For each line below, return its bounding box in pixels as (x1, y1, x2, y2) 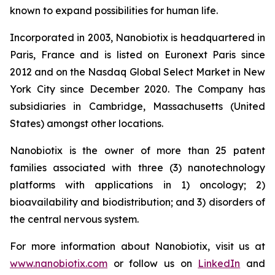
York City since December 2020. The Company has (10, 83, 265, 95)
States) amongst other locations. (10, 117, 163, 130)
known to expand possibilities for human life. (10, 4, 218, 17)
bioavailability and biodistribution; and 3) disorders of (10, 196, 265, 208)
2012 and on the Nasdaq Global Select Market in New (10, 66, 265, 78)
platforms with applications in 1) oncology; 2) (10, 179, 265, 191)
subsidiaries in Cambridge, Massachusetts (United (10, 100, 265, 112)
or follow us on (107, 257, 198, 269)
